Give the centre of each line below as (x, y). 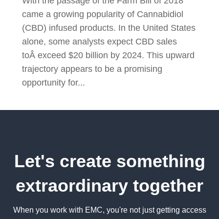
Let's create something (109, 161)
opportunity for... (53, 83)
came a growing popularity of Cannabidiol (102, 14)
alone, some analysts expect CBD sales (99, 42)
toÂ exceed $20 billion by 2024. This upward (108, 55)
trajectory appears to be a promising (92, 69)
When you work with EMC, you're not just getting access (109, 210)
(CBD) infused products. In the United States (109, 28)
